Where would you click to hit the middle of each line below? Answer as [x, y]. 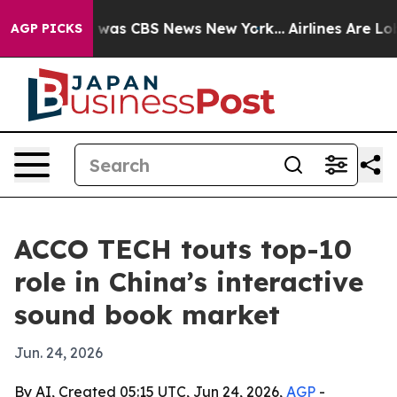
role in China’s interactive [189, 282]
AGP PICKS [47, 28]
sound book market [147, 315]
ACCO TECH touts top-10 [183, 249]
